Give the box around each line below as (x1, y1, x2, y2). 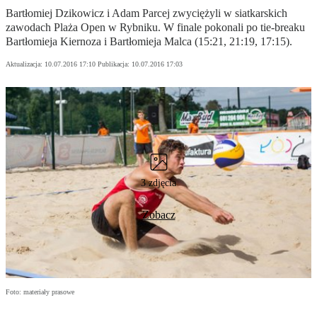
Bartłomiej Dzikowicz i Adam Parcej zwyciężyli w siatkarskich (6, 7, 287, 20)
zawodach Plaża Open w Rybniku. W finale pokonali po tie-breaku (6, 21, 305, 34)
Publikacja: (98, 60, 132, 69)
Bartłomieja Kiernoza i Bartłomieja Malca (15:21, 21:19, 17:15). (6, 35, 292, 48)
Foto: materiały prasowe (6, 288, 74, 296)
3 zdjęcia (141, 178, 176, 189)
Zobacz (142, 209, 175, 221)
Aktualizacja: (6, 60, 45, 69)
